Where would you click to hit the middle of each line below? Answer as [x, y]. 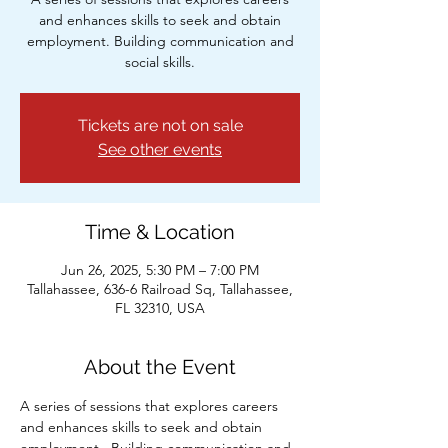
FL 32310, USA [160, 308]
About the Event [160, 367]
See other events [160, 149]
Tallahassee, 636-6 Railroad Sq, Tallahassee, [160, 289]
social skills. [160, 62]
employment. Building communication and [160, 41]
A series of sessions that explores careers [151, 406]
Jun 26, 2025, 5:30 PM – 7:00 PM [160, 270]
